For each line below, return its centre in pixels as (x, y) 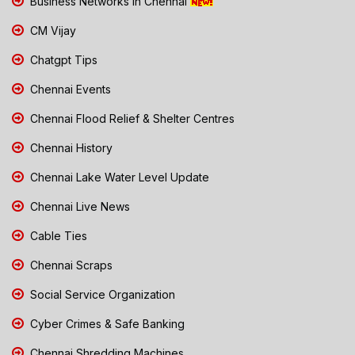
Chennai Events (69, 89)
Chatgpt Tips (62, 59)
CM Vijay (52, 30)
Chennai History (70, 147)
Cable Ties (57, 235)
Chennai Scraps (70, 265)
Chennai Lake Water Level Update (118, 177)
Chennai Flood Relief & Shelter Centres (131, 118)
